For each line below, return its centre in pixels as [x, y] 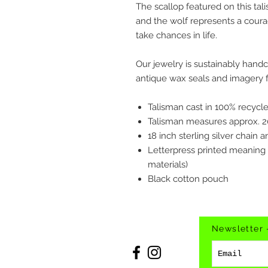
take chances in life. [176, 36]
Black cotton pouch [188, 179]
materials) [168, 165]
